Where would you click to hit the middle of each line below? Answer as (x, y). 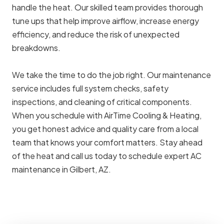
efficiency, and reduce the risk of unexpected (96, 34)
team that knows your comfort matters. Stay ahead (107, 142)
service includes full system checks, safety (90, 88)
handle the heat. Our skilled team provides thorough (107, 7)
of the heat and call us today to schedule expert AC (107, 156)
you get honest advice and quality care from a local (105, 129)
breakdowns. (36, 48)
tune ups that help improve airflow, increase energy (105, 21)
